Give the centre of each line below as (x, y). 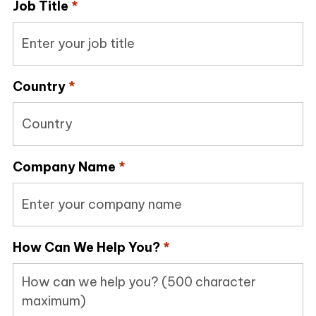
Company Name (64, 167)
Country (39, 87)
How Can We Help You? (86, 248)
